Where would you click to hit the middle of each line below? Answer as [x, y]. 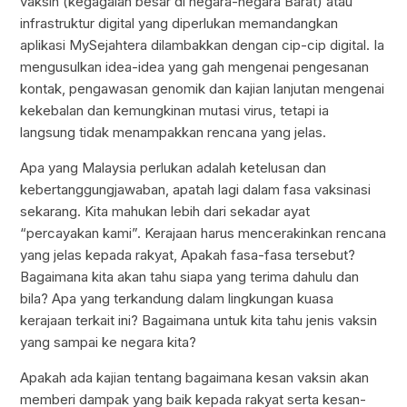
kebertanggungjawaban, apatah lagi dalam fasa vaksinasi [196, 190]
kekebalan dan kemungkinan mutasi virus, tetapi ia [175, 111]
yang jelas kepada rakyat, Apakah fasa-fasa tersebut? [188, 255]
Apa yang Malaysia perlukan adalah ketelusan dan [174, 168]
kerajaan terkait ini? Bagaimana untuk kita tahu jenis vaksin [199, 321]
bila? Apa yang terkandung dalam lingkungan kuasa [177, 299]
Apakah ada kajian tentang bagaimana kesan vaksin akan [195, 378]
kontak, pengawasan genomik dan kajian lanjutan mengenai [203, 89]
